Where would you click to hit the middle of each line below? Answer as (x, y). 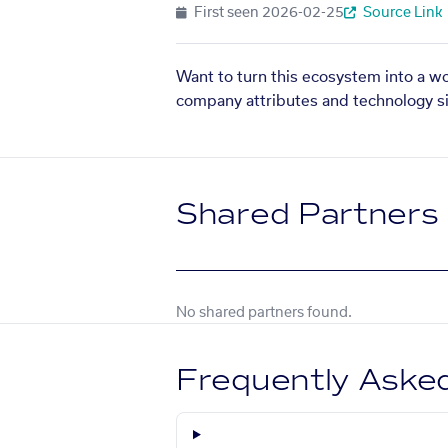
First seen (226, 13)
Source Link (401, 13)
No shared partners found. (264, 312)
